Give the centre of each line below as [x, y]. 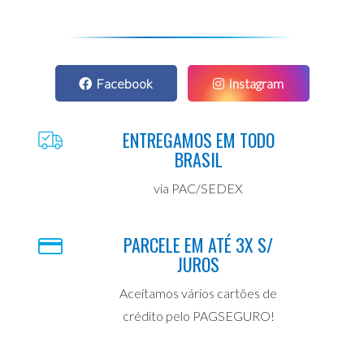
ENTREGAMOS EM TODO [198, 140]
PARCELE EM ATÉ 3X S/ [198, 245]
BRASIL [198, 160]
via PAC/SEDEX [198, 188]
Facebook [124, 84]
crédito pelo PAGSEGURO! [198, 316]
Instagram [256, 84]
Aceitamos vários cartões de [198, 293]
